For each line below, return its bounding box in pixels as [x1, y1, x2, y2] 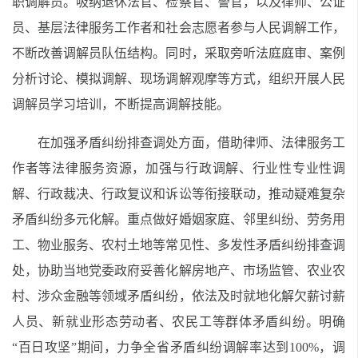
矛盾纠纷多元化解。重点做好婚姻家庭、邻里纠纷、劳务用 [12, 213, 345, 226]
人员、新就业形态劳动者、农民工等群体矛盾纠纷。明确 [12, 315, 345, 328]
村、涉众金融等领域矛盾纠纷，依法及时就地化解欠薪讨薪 [12, 289, 345, 303]
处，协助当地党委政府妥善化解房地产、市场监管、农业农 [12, 264, 345, 277]
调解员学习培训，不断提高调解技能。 [12, 97, 229, 111]
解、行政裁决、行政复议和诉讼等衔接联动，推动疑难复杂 [12, 187, 345, 201]
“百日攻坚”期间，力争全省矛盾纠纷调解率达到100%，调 [12, 340, 345, 354]
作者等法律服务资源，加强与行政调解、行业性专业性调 [12, 161, 345, 175]
